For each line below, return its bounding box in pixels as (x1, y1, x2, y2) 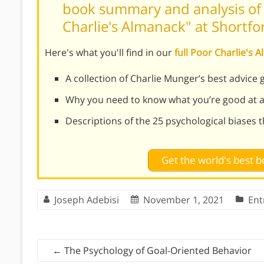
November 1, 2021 (143, 193, 224, 206)
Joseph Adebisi (54, 193, 119, 206)
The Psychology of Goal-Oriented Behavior (62, 243, 252, 257)
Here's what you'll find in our (45, 45, 174, 59)
